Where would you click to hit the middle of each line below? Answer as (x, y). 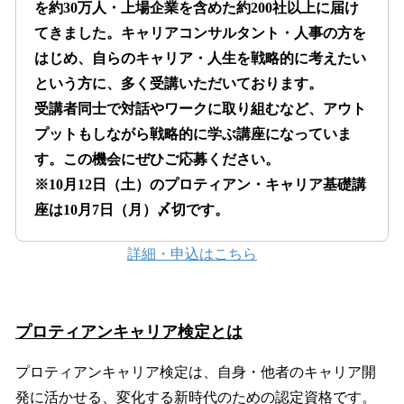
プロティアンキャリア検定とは (129, 331)
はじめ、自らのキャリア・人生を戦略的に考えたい (200, 58)
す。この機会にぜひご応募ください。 (157, 159)
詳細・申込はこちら (192, 253)
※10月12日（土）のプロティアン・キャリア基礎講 (200, 184)
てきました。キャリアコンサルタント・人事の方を (200, 32)
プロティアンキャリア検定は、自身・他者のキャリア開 (196, 372)
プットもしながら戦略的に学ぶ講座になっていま (193, 133)
